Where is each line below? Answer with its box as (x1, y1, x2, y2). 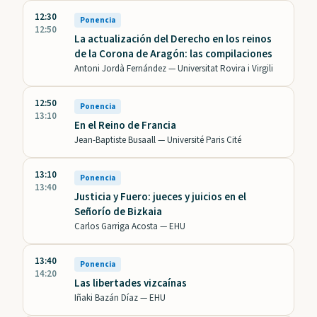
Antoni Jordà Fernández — (74, 62, 178, 76)
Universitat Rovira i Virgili (178, 62, 273, 76)
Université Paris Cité (167, 134, 241, 147)
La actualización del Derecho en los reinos (74, 32, 272, 47)
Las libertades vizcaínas (74, 276, 187, 292)
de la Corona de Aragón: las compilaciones (74, 47, 272, 62)
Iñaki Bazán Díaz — (74, 292, 149, 305)
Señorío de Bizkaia (74, 204, 162, 220)
